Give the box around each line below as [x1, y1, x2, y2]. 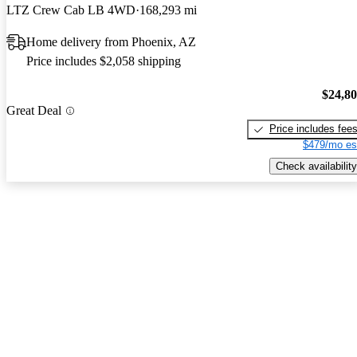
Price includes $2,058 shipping [26, 53, 181, 68]
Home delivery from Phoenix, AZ [26, 34, 196, 49]
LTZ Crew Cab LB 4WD [6, 2, 135, 17]
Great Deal [6, 104, 61, 118]
